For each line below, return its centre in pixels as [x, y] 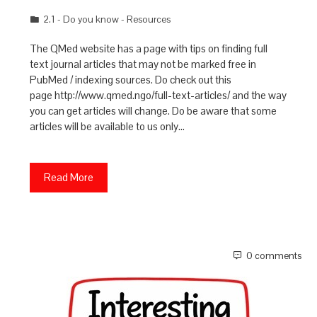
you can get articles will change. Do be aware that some [154, 111]
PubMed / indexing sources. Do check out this [131, 80]
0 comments [273, 256]
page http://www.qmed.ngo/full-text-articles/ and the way [158, 95]
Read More [69, 177]
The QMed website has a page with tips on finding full [149, 48]
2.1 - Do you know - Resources [107, 19]
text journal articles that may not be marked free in [143, 64]
